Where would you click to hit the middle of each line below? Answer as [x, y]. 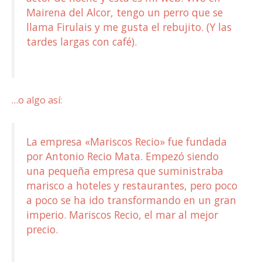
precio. [42, 230]
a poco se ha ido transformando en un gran [131, 200]
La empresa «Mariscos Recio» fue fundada [127, 142]
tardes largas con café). [82, 42]
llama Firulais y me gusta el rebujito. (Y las [129, 27]
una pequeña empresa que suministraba [125, 171]
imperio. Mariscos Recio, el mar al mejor [122, 215]
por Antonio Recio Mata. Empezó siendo [123, 156]
